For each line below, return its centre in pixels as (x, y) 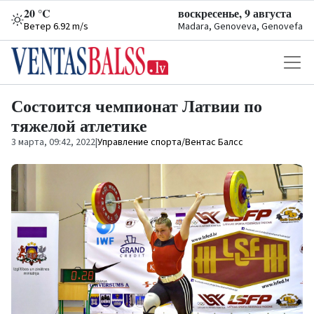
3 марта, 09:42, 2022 (53, 142)
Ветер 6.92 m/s (56, 27)
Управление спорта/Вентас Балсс (170, 142)
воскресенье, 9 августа (235, 13)
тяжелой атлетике (79, 125)
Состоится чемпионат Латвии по (137, 105)
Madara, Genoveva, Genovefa (240, 27)
